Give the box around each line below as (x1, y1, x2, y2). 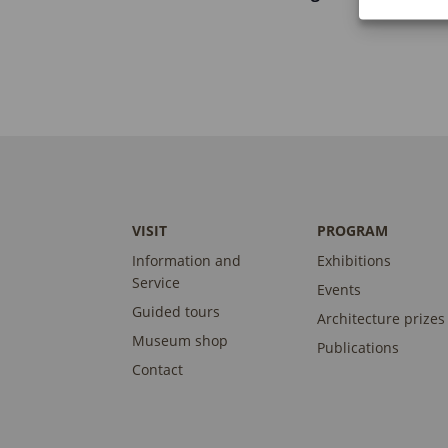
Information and (132, 250, 241, 270)
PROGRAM (317, 220, 389, 240)
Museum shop (132, 330, 228, 350)
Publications (317, 337, 400, 357)
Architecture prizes (317, 308, 446, 328)
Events (317, 279, 362, 299)
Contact (132, 359, 183, 379)
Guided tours (132, 301, 220, 321)
